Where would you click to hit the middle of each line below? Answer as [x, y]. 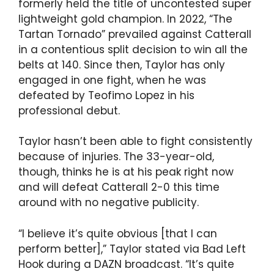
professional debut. [69, 110]
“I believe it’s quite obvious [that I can [118, 233]
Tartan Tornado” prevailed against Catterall [135, 34]
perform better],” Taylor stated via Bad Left [132, 249]
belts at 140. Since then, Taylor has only [122, 65]
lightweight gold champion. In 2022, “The [125, 19]
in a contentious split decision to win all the [133, 49]
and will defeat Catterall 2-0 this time [119, 187]
